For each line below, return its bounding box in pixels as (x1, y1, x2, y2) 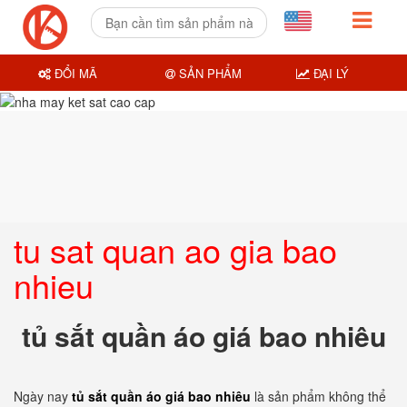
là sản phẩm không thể (254, 387, 386, 405)
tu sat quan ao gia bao (14, 226, 337, 273)
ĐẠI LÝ (309, 64, 349, 82)
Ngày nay (14, 387, 72, 405)
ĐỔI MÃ (51, 64, 98, 82)
